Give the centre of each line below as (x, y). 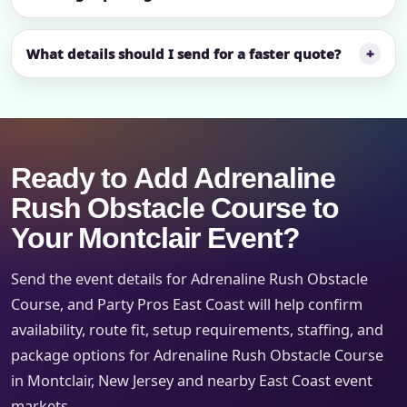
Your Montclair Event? (155, 238)
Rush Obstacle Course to (175, 208)
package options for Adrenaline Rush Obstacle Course (197, 355)
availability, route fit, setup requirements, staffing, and (197, 329)
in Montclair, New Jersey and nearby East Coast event (192, 380)
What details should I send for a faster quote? (184, 53)
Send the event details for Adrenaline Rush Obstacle (189, 278)
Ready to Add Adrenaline (174, 178)
